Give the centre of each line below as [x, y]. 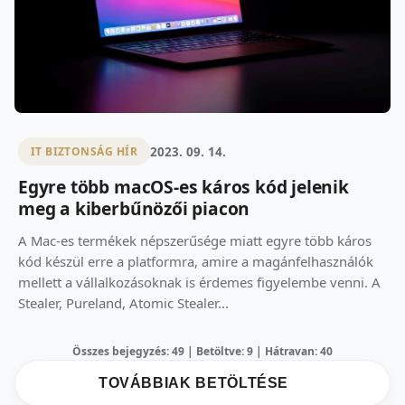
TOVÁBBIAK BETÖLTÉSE [193, 383]
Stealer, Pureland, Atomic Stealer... [123, 303]
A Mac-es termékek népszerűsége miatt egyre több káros [195, 241]
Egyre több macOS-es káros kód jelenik [184, 187]
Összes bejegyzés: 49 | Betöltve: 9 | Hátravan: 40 [202, 352]
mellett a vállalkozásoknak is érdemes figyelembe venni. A [199, 283]
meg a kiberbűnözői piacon [134, 209]
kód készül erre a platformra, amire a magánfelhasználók [196, 262]
